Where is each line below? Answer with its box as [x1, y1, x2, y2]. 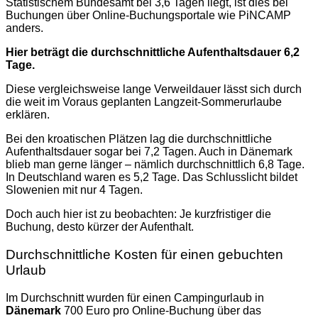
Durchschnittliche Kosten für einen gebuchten [6, 247, 283, 263]
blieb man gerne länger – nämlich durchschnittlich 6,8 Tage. [6, 158, 305, 171]
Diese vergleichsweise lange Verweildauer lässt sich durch [6, 83, 302, 96]
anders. [6, 22, 43, 35]
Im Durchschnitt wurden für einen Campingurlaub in [6, 291, 264, 304]
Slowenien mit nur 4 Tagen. [6, 184, 143, 197]
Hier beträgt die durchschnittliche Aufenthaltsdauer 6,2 [6, 46, 300, 59]
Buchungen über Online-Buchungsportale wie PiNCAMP [6, 9, 291, 22]
